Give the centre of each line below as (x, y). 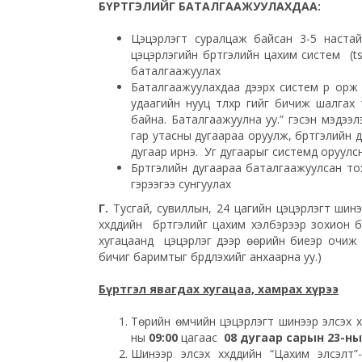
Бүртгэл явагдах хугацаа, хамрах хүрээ (219, 288)
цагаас (201, 337)
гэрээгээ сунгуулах (181, 183)
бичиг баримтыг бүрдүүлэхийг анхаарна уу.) (210, 256)
